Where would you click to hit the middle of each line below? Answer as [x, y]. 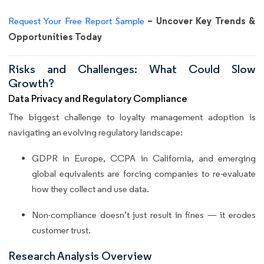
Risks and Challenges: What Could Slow [132, 69]
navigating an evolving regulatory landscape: [95, 133]
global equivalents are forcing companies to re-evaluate [144, 174]
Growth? [31, 83]
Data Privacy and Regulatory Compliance [98, 99]
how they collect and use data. [90, 189]
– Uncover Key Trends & [200, 20]
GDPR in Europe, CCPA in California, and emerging [144, 159]
